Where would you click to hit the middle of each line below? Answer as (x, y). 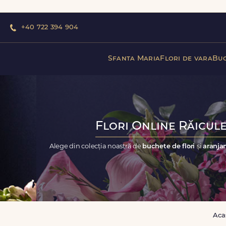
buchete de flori (169, 146)
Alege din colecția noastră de (96, 146)
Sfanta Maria (134, 59)
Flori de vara (186, 59)
